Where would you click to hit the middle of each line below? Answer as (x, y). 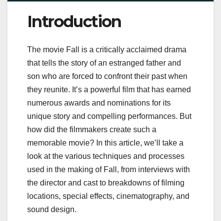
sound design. (52, 209)
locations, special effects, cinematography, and (108, 196)
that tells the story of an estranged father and (104, 63)
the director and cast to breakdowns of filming (106, 183)
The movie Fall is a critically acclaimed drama (107, 49)
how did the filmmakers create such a (92, 129)
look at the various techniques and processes (106, 156)
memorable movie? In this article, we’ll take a (105, 143)
